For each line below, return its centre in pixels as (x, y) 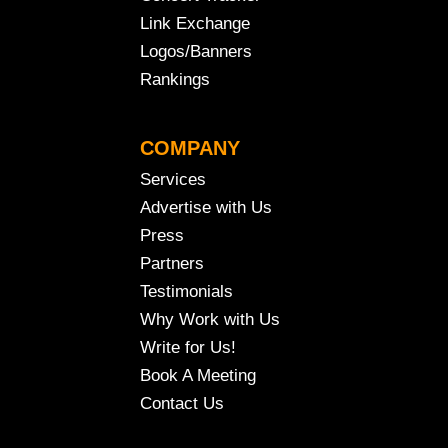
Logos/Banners (196, 52)
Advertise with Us (206, 208)
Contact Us (182, 404)
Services (173, 180)
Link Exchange (195, 24)
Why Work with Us (210, 320)
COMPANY (190, 148)
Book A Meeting (198, 376)
